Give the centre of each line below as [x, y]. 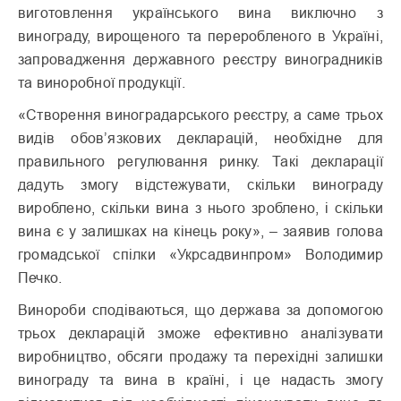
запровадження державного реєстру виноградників [200, 59]
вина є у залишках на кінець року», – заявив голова [200, 230]
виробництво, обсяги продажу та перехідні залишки [200, 356]
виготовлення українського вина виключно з [200, 12]
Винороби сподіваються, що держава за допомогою [200, 309]
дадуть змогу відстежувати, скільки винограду [200, 184]
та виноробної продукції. [102, 82]
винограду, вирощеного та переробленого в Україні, [200, 35]
